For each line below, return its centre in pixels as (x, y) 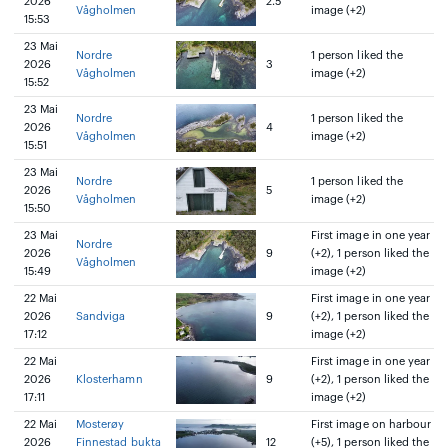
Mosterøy (100, 424)
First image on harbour (371, 424)
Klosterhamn (109, 379)
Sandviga (101, 316)
